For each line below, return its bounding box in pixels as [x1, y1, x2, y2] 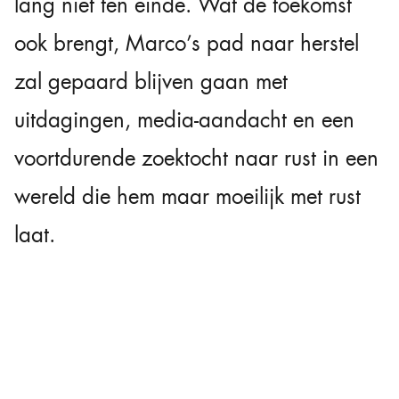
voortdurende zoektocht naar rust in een [14, 144, 379, 174]
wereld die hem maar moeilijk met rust [14, 183, 361, 212]
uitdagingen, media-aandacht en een [14, 106, 354, 135]
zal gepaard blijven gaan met [14, 68, 288, 97]
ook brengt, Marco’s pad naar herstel [14, 29, 359, 59]
